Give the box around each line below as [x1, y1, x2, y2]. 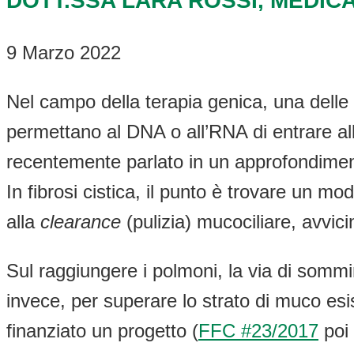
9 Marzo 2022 [6, 42, 121, 64]
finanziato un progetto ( [6, 320, 198, 342]
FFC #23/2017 [198, 320, 318, 342]
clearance [40, 211, 121, 233]
